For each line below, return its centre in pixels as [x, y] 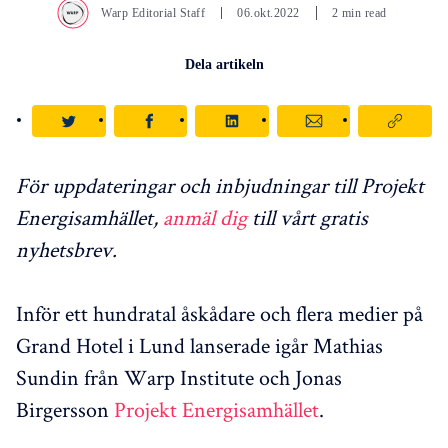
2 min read [359, 12]
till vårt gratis [307, 216]
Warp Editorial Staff [153, 12]
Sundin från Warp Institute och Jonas [179, 376]
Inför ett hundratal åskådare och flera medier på [219, 312]
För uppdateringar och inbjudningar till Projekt [220, 184]
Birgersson [65, 408]
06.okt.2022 [268, 12]
